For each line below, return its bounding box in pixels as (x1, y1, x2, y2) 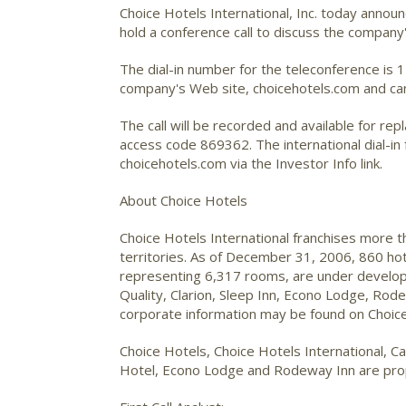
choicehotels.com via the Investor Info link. (120, 154, 382, 172)
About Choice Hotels (120, 191, 247, 209)
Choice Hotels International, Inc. (120, 4, 321, 22)
